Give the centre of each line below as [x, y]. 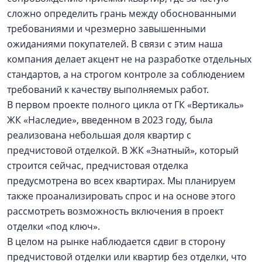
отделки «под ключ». [55, 226]
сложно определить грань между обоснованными [122, 13]
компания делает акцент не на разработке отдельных [129, 59]
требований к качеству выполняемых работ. [109, 89]
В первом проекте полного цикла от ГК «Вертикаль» [125, 105]
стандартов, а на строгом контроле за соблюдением [126, 74]
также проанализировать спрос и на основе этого [121, 196]
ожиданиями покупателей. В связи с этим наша [115, 44]
